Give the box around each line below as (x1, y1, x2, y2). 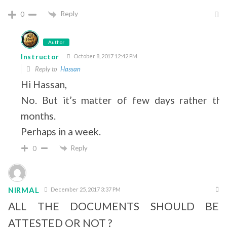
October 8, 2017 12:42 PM (72, 52, 137, 59)
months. (21, 109, 56, 122)
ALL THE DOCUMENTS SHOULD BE (8, 200, 219, 213)
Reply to (33, 64, 60, 73)
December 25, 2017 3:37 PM (50, 186, 121, 193)
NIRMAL (8, 185, 40, 195)
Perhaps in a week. (21, 125, 101, 137)
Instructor (21, 52, 59, 61)
